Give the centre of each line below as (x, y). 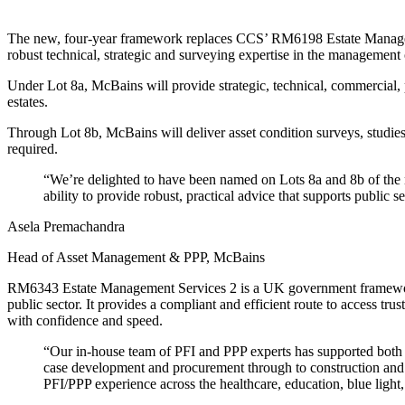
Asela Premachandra (66, 227)
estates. (28, 102)
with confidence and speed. (85, 321)
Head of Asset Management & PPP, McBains (136, 258)
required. (33, 149)
